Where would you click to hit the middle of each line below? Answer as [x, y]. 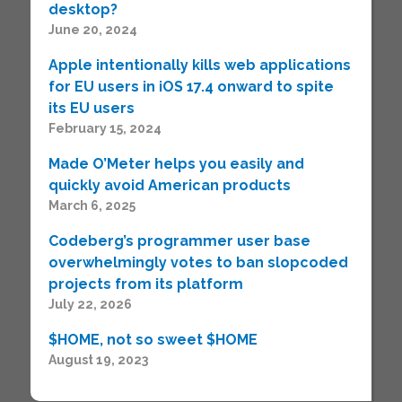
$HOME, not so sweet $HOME [153, 340]
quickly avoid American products [169, 186]
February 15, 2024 [105, 129]
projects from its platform [145, 284]
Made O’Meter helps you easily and [176, 164]
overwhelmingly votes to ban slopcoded [198, 263]
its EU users [91, 109]
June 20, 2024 [92, 30]
